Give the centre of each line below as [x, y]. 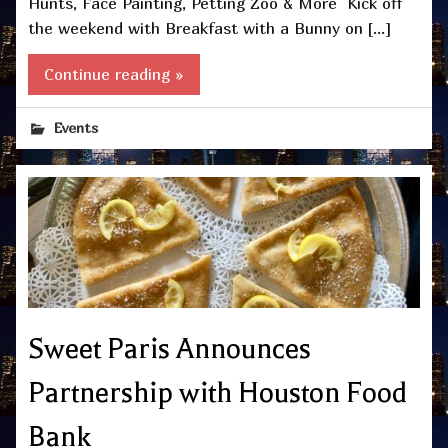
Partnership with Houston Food [217, 393]
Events [76, 128]
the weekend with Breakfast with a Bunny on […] [209, 27]
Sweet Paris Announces [169, 349]
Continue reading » [114, 74]
